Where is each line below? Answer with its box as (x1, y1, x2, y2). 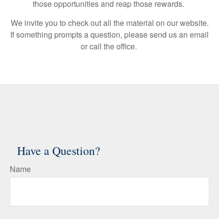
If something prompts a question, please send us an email (10, 29, 209, 40)
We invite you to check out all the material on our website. (10, 17, 209, 28)
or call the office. (80, 41, 139, 52)
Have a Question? (17, 143, 100, 158)
